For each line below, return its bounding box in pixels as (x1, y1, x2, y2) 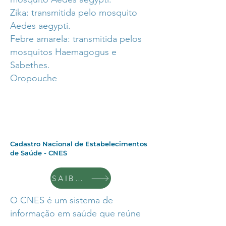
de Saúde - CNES (10, 149, 67, 157)
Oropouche (10, 73, 57, 84)
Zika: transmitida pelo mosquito (10, 7, 137, 18)
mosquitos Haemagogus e (10, 46, 117, 58)
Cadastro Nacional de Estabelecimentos (10, 140, 147, 148)
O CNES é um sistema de (10, 195, 113, 206)
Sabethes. (10, 60, 50, 71)
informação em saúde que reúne (10, 208, 141, 219)
